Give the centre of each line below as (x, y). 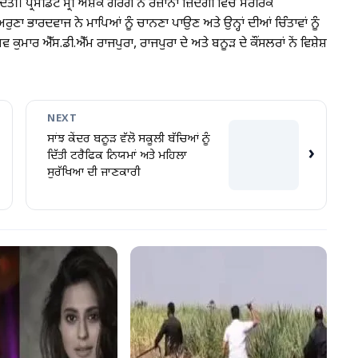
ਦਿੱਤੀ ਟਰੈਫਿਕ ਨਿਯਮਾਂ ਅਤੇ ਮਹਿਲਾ (117, 157)
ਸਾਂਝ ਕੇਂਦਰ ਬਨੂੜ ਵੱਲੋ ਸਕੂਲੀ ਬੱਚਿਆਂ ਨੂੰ (129, 140)
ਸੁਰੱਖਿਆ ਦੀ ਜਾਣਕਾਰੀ (94, 173)
